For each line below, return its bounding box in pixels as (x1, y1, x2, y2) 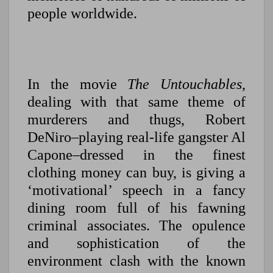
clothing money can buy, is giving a (27, 165, 246, 181)
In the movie (27, 76, 128, 93)
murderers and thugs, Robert (27, 112, 246, 128)
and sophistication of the (27, 235, 246, 252)
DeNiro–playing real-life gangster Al (27, 129, 246, 146)
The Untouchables (127, 76, 242, 93)
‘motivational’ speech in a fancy (27, 182, 246, 199)
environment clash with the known (27, 253, 246, 269)
